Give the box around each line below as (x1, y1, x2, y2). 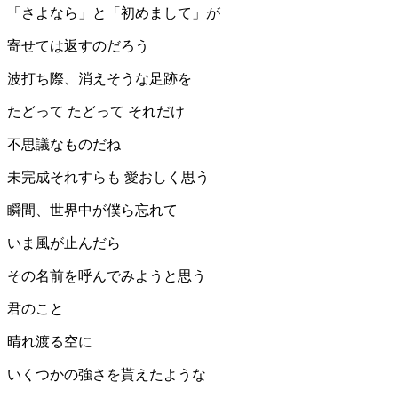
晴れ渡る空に (7, 334, 92, 350)
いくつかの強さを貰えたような (7, 367, 206, 383)
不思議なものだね (7, 137, 121, 153)
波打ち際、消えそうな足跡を (7, 71, 192, 87)
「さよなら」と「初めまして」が (7, 5, 220, 21)
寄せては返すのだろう (7, 38, 149, 54)
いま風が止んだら (7, 235, 121, 251)
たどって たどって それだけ (7, 104, 185, 120)
